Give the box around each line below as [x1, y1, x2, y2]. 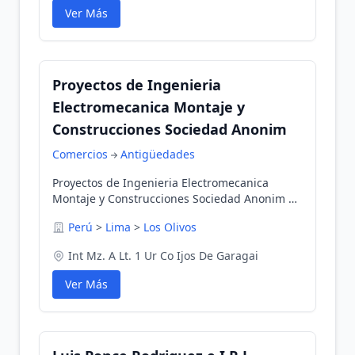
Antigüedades [120, 147, 195, 162]
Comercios [52, 147, 108, 162]
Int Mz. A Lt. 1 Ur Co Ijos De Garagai [68, 248, 258, 263]
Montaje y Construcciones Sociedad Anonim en [52, 191, 302, 206]
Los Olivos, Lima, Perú [52, 207, 168, 222]
